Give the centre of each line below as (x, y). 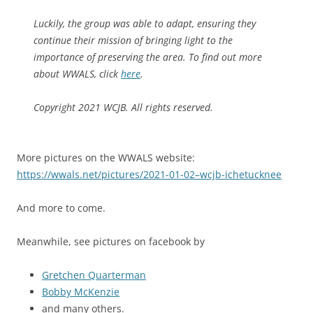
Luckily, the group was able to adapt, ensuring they (145, 24)
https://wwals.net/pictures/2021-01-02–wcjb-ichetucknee (149, 175)
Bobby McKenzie (81, 292)
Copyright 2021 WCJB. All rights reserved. (123, 108)
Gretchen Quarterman (94, 275)
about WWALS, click (77, 74)
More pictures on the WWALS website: (106, 158)
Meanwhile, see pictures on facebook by (111, 242)
